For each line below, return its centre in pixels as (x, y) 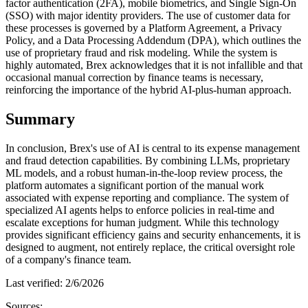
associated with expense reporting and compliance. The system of (147, 197)
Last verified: (35, 283)
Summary (40, 119)
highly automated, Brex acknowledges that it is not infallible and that (154, 65)
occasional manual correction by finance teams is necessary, (134, 77)
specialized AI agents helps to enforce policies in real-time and (140, 210)
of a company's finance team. (68, 259)
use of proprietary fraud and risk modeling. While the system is (141, 52)
